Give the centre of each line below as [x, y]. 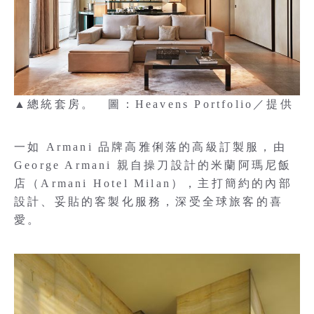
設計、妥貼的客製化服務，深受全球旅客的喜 [149, 201]
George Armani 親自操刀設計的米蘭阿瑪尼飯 [153, 165]
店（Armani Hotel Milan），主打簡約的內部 [153, 183]
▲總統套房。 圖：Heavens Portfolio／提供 [154, 104]
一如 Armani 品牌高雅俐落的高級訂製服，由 [150, 146]
